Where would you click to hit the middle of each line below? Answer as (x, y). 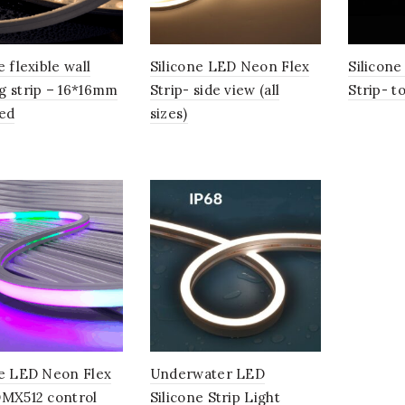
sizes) (169, 114)
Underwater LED (207, 373)
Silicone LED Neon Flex (230, 67)
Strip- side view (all (215, 90)
